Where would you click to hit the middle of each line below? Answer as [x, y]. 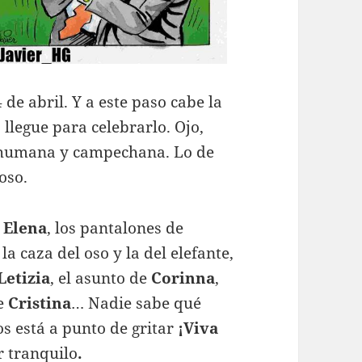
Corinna [183, 278]
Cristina [40, 303]
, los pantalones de [116, 228]
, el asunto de [101, 278]
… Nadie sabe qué [137, 303]
